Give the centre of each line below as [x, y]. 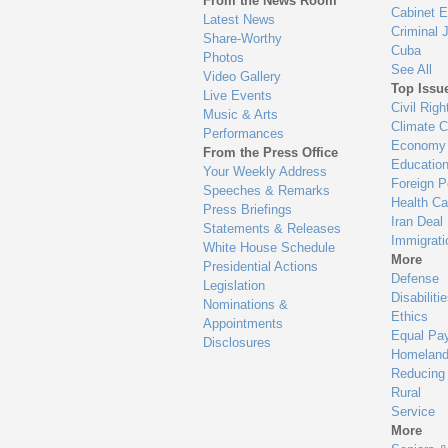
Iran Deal [416, 222]
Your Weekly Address [265, 172]
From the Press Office [271, 153]
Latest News [239, 20]
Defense [414, 279]
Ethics [409, 317]
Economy [418, 146]
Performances [244, 134]
